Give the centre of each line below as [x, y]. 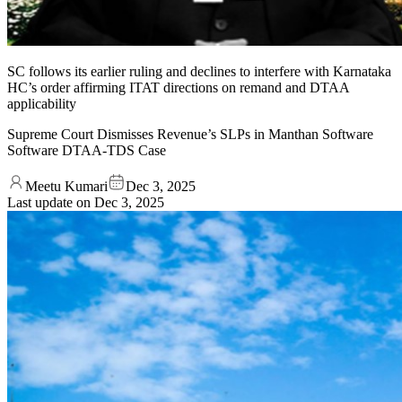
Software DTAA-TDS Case [87, 150]
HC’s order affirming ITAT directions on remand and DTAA [178, 87]
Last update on [51, 202]
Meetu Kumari [66, 186]
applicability [42, 103]
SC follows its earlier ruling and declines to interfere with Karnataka [199, 71]
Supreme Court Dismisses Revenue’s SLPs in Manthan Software [190, 134]
